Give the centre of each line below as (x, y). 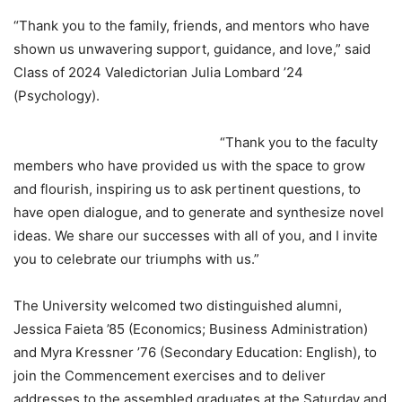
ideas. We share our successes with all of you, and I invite (196, 236)
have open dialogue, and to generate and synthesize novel (199, 212)
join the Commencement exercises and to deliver (170, 376)
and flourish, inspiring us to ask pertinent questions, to (187, 189)
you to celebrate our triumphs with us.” (136, 259)
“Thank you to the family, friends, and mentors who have (192, 26)
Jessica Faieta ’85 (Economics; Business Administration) (191, 329)
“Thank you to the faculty (299, 142)
